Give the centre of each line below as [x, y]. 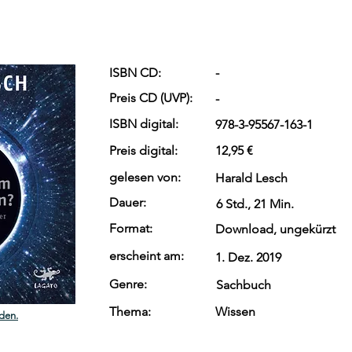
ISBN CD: [137, 73]
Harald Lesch [251, 178]
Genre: [128, 284]
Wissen [235, 312]
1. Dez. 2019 [248, 257]
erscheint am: [147, 256]
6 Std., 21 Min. [255, 204]
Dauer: [128, 202]
